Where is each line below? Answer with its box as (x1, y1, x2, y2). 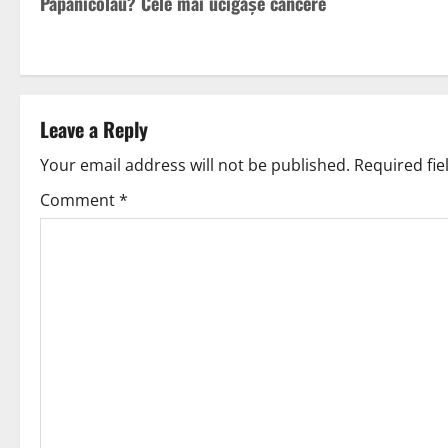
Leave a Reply (40, 114, 148, 145)
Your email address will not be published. (40, 154, 350, 177)
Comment (40, 189, 119, 212)
